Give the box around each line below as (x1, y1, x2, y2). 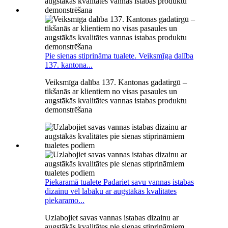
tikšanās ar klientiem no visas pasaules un (45, 87, 177, 96)
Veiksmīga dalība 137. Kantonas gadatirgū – (45, 77, 187, 87)
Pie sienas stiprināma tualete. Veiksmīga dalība (45, 51, 193, 60)
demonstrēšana (45, 105, 92, 114)
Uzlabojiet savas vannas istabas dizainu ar (45, 213, 179, 222)
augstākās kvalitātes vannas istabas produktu (45, 96, 187, 105)
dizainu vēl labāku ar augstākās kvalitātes (45, 186, 177, 195)
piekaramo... (45, 195, 84, 205)
